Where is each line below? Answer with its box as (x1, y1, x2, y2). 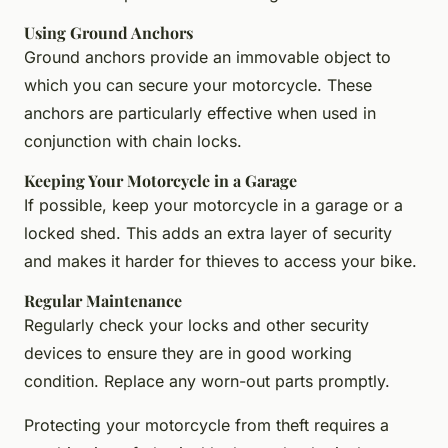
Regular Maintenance (24, 289, 182, 311)
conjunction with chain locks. (24, 130, 242, 151)
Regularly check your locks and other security (24, 314, 369, 335)
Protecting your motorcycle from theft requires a (24, 414, 389, 435)
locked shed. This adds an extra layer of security (24, 222, 392, 243)
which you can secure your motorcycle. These (24, 74, 372, 95)
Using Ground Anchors (24, 21, 193, 43)
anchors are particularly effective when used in (24, 102, 376, 123)
